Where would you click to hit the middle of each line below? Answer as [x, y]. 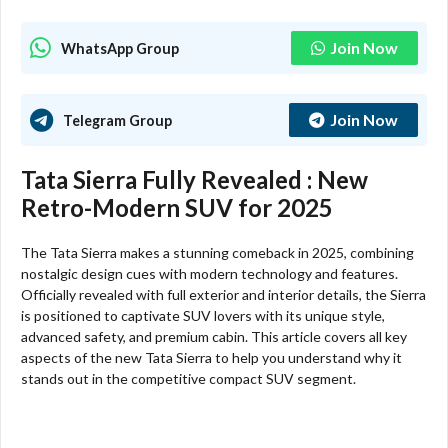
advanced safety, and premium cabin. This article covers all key [214, 337]
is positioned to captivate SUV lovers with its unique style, [203, 316]
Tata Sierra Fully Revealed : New [194, 180]
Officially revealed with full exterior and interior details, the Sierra [223, 295]
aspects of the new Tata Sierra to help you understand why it [211, 358]
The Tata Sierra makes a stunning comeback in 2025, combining [217, 253]
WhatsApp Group [120, 48]
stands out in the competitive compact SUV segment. [188, 379]
